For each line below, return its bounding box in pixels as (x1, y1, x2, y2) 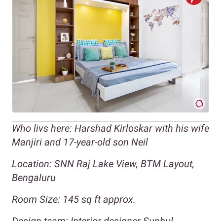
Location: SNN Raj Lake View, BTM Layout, (12, 157, 194, 170)
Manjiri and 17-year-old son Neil (12, 136, 148, 148)
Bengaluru (12, 171, 56, 184)
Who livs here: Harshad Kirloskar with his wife (12, 122, 209, 134)
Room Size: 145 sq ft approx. (12, 193, 136, 205)
